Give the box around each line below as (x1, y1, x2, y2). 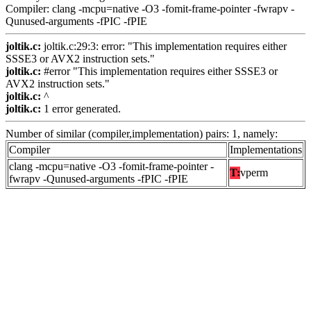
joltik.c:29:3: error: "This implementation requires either (41, 40, 287, 53)
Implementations (230, 144, 302, 156)
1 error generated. (41, 103, 121, 115)
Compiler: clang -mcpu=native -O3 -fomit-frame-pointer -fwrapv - (6, 3, 294, 15)
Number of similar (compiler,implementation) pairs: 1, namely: (6, 128, 278, 140)
